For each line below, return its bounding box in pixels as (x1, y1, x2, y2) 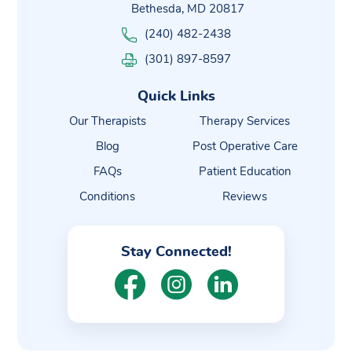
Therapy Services (200, 115, 290, 128)
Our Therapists (68, 115, 146, 128)
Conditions (79, 191, 135, 203)
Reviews (222, 191, 267, 203)
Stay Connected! (120, 245, 232, 260)
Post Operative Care (192, 141, 298, 153)
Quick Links (137, 90, 215, 104)
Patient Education (198, 166, 291, 178)
